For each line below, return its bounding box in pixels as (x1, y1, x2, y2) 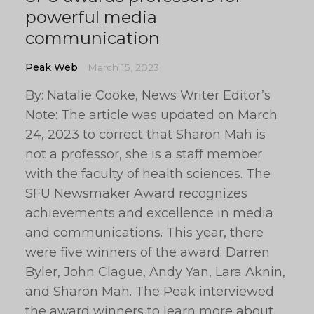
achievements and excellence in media (25, 205, 273, 221)
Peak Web (25, 61, 78, 74)
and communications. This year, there (25, 225, 264, 240)
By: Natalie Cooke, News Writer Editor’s (25, 88, 271, 103)
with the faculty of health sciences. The (25, 166, 271, 182)
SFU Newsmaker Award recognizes (25, 186, 247, 201)
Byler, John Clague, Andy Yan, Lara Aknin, (25, 264, 285, 280)
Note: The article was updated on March (25, 107, 278, 123)
